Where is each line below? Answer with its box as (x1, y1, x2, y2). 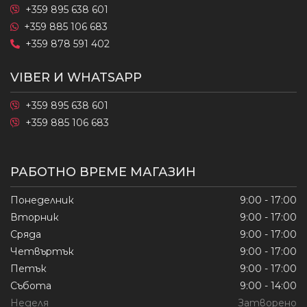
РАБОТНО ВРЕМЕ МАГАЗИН (10, 164, 196, 180)
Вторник (10, 211, 59, 223)
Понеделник (10, 194, 74, 206)
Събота (10, 280, 51, 292)
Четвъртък (10, 245, 74, 258)
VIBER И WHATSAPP (10, 70, 142, 85)
